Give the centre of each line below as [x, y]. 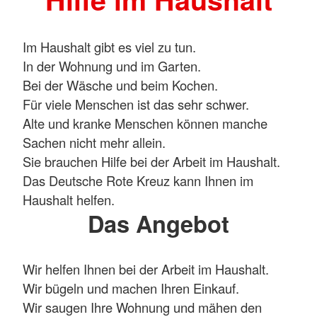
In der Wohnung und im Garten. [112, 65]
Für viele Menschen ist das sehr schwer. [136, 104]
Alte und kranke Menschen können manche [145, 123]
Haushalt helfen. [69, 199]
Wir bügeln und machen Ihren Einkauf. [131, 288]
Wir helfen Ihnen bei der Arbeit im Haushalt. [146, 269]
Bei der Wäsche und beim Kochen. [120, 85]
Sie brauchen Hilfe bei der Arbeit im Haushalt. [151, 161]
